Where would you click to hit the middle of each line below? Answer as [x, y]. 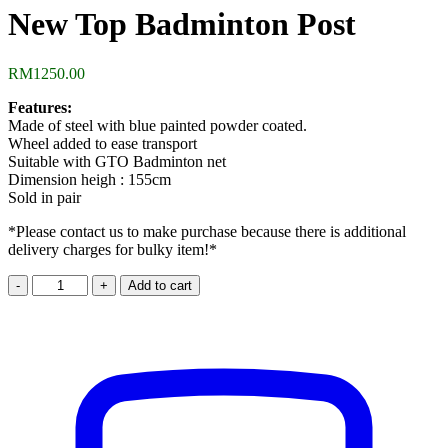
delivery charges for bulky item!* [112, 249]
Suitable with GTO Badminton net [117, 161]
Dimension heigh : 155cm [89, 179]
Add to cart [160, 285]
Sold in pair [44, 197]
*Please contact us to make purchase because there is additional [207, 231]
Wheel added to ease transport [102, 143]
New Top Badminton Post [182, 24]
